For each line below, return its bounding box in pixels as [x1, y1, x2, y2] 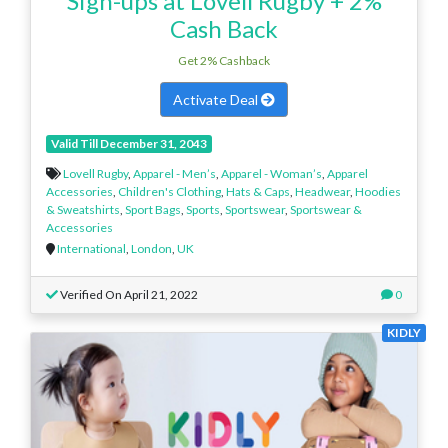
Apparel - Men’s [133, 165, 216, 181]
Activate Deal [173, 90, 261, 108]
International [57, 240, 126, 256]
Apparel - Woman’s [221, 165, 322, 181]
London [131, 240, 172, 256]
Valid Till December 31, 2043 [50, 135, 207, 151]
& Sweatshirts [46, 201, 120, 217]
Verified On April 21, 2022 [58, 286, 198, 302]
